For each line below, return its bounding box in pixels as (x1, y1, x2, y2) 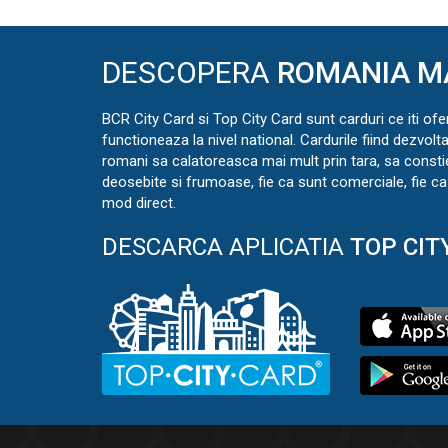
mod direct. (102, 194, 176, 213)
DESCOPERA (102, 55, 277, 91)
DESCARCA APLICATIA (102, 233, 350, 262)
